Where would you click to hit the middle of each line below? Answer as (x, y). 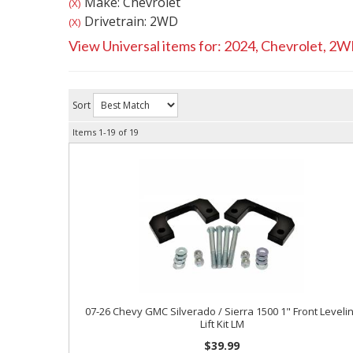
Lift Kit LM (222, 324)
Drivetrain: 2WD (130, 21)
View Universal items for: (146, 46)
